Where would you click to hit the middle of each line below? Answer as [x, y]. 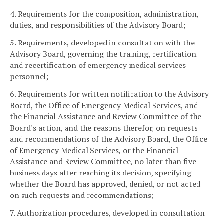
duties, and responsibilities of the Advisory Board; [98, 25]
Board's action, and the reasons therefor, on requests [104, 127]
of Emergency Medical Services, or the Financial [94, 150]
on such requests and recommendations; [82, 195]
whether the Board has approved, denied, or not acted [105, 184]
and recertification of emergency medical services [98, 65]
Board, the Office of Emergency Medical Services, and [104, 105]
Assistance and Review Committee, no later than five [103, 161]
